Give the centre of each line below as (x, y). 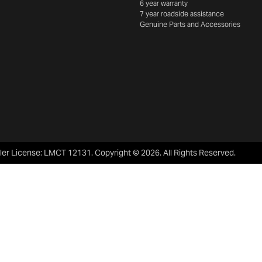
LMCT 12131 (68, 153)
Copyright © (118, 153)
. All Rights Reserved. (198, 153)
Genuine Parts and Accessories (190, 24)
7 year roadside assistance (182, 14)
